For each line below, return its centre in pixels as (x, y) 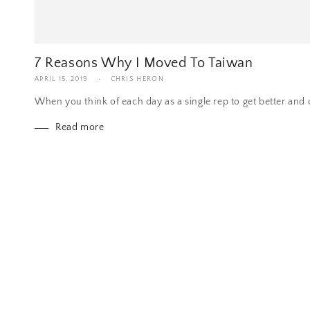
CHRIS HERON (137, 80)
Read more (80, 128)
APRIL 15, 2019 (62, 80)
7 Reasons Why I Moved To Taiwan (144, 63)
